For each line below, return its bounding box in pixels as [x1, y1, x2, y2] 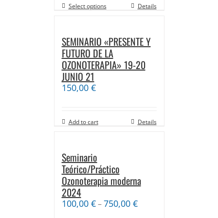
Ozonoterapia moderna [61, 173, 141, 188]
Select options [68, 1, 107, 10]
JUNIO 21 [61, 69, 94, 84]
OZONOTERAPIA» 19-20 [61, 57, 145, 72]
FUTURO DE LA [61, 45, 113, 60]
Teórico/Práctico [61, 161, 120, 176]
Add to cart [68, 117, 98, 126]
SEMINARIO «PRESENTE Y [61, 34, 151, 49]
